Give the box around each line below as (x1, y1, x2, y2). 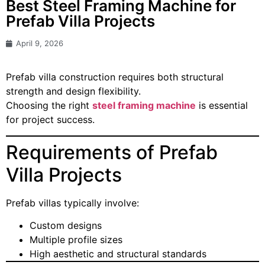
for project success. (6, 114, 95, 126)
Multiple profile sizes (30, 234, 122, 246)
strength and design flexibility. (6, 85, 141, 98)
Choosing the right (6, 99, 92, 112)
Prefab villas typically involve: (6, 196, 139, 209)
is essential (196, 99, 248, 112)
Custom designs (30, 219, 102, 232)
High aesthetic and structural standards (30, 248, 206, 260)
